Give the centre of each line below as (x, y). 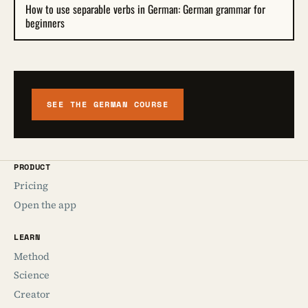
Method (32, 256)
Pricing (31, 186)
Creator (32, 295)
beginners (45, 23)
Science (32, 275)
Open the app (45, 205)
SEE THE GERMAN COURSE (108, 104)
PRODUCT (32, 166)
